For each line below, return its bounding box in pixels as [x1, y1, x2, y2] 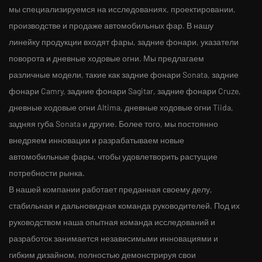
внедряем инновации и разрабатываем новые [9, 135, 184, 146]
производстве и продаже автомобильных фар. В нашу [9, 20, 213, 31]
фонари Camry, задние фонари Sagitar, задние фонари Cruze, [9, 86, 241, 96]
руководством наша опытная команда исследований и [9, 217, 215, 227]
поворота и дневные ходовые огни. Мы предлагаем [9, 53, 204, 64]
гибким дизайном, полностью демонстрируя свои [9, 250, 196, 260]
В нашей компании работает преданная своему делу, [9, 184, 212, 195]
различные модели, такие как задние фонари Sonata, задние [9, 70, 239, 80]
